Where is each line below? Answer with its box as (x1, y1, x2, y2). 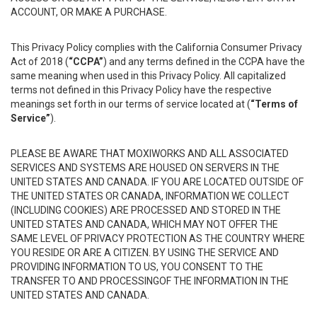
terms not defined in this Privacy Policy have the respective (11, 84, 272, 96)
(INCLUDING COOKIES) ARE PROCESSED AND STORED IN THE (11, 204, 281, 216)
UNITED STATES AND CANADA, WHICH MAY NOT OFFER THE (11, 219, 278, 230)
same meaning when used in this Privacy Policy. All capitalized (11, 70, 286, 81)
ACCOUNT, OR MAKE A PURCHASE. (11, 6, 167, 18)
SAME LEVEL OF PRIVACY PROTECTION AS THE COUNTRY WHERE (11, 233, 305, 244)
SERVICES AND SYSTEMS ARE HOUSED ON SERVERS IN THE (11, 162, 279, 173)
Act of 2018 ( (11, 56, 69, 67)
